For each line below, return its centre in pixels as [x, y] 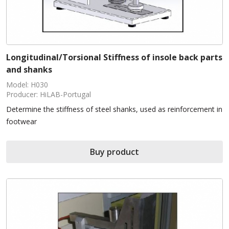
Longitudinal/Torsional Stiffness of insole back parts [114, 57]
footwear [22, 121]
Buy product [114, 152]
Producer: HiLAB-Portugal [49, 94]
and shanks [29, 69]
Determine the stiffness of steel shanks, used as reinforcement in [114, 109]
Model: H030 [27, 84]
